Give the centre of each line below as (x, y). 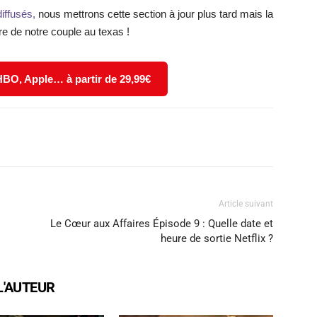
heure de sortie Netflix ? (217, 238)
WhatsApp (82, 137)
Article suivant (246, 203)
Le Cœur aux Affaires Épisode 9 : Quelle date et (162, 223)
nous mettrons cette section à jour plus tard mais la (154, 13)
